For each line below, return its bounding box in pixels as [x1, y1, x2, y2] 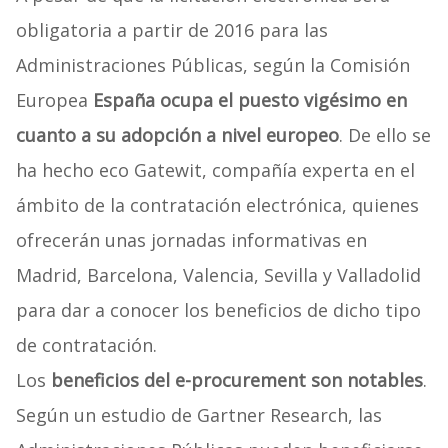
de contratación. [15, 333, 157, 358]
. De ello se [338, 123, 431, 148]
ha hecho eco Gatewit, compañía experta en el [15, 158, 415, 183]
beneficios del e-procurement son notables [50, 368, 423, 393]
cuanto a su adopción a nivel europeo [15, 123, 339, 148]
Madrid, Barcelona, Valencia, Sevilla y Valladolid [15, 263, 421, 288]
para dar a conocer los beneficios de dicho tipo [15, 298, 421, 323]
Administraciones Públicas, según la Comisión [15, 53, 410, 78]
